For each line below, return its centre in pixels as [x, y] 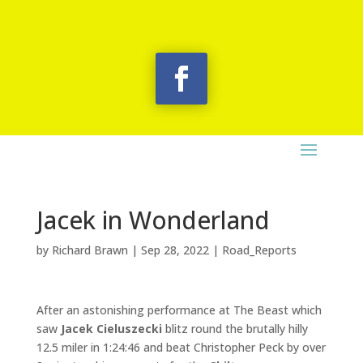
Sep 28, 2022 [175, 250]
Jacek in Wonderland [153, 220]
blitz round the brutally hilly [235, 329]
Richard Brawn [90, 250]
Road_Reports [259, 250]
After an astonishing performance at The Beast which [179, 310]
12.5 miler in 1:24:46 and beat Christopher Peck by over [181, 347]
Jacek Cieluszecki [111, 329]
